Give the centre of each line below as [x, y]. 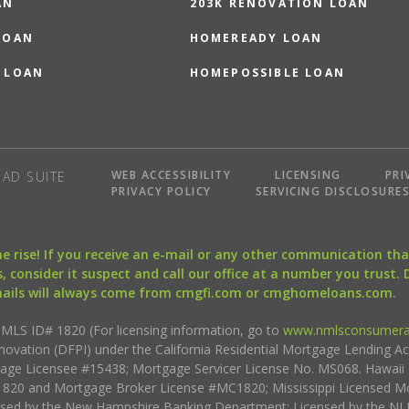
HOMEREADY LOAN [256, 37]
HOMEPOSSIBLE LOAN [267, 72]
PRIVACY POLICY [161, 191]
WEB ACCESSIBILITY [171, 174]
